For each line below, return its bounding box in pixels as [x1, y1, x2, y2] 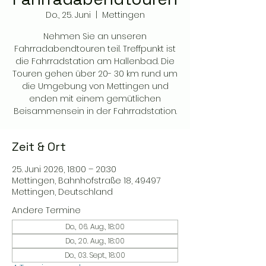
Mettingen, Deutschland [12, 186, 113, 198]
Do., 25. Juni [45, 9, 91, 21]
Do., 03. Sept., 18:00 [65, 250, 125, 260]
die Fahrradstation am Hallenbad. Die [15, 55, 175, 67]
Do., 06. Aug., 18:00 [65, 221, 125, 232]
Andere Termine [12, 204, 81, 216]
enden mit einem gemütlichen [29, 93, 161, 104]
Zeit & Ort [12, 139, 66, 154]
